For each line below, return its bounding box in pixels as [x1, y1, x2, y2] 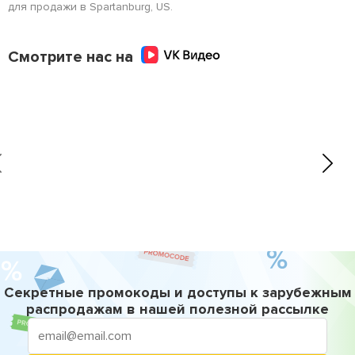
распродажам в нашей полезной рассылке [26, 300, 329, 319]
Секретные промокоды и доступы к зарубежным [3, 284, 352, 302]
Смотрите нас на [8, 47, 133, 67]
